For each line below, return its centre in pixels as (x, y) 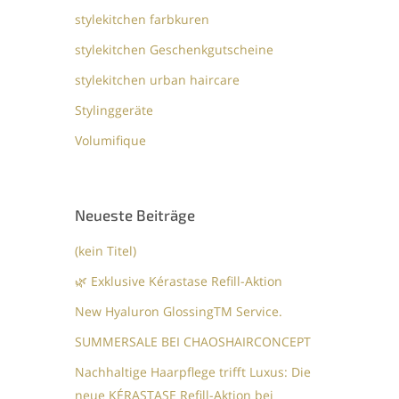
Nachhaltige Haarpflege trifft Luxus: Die (193, 371)
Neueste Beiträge (135, 214)
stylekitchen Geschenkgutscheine (175, 49)
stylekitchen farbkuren (142, 19)
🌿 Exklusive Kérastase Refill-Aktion (179, 281)
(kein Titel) (106, 250)
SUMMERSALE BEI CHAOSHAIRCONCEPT (193, 341)
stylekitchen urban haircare (158, 79)
